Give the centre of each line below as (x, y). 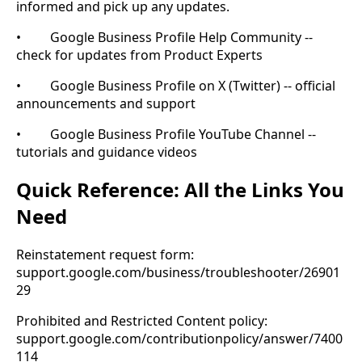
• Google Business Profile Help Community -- (164, 37)
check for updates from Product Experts (139, 55)
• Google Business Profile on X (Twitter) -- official (176, 85)
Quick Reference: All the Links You (180, 190)
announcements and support (106, 103)
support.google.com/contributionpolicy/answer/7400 (179, 339)
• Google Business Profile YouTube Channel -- (166, 134)
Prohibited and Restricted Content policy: (142, 321)
